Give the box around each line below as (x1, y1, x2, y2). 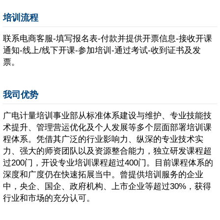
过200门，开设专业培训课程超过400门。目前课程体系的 (3, 158, 213, 168)
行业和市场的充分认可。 (3, 193, 95, 203)
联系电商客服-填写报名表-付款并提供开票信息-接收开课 (3, 34, 212, 44)
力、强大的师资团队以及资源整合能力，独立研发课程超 (3, 146, 212, 156)
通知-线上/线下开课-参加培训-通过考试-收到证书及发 (3, 46, 201, 55)
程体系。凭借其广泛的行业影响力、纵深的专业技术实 (3, 135, 203, 144)
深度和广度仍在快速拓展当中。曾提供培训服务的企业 (3, 170, 203, 180)
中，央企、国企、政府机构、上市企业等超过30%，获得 (3, 182, 211, 192)
